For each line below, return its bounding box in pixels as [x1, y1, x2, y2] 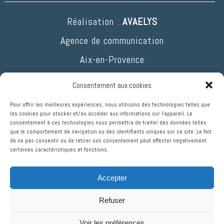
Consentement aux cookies [72, 80, 151, 90]
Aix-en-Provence [80, 53, 145, 66]
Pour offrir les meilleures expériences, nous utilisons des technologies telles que [10, 100, 210, 108]
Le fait [196, 127, 211, 135]
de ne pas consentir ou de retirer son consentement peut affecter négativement [10, 136, 206, 144]
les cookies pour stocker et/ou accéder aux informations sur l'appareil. [10, 109, 185, 117]
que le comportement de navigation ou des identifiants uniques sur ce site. [10, 127, 195, 135]
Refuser [99, 195, 125, 204]
